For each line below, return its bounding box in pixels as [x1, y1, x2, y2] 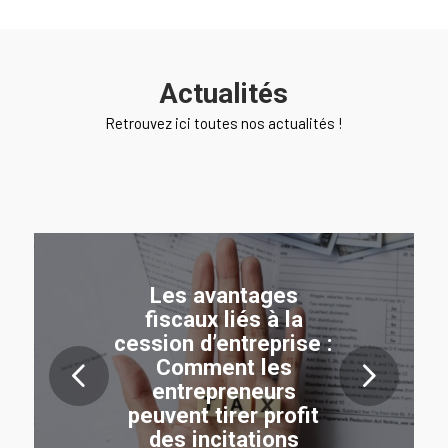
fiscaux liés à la [144, 305, 303, 332]
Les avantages [149, 281, 298, 308]
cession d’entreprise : [114, 329, 334, 356]
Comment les [155, 353, 292, 380]
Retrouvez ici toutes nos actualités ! [104, 113, 343, 132]
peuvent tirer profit [128, 401, 320, 428]
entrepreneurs [151, 377, 296, 404]
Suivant [147, 361, 232, 392]
